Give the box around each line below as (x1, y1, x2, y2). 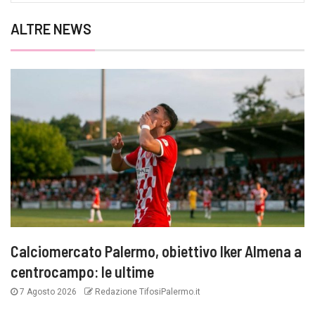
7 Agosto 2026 (18, 287, 79, 297)
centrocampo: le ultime (11, 262, 154, 281)
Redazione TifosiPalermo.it (93, 287, 200, 297)
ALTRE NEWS (11, 20, 91, 38)
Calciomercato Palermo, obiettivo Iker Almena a (11, 242, 302, 261)
